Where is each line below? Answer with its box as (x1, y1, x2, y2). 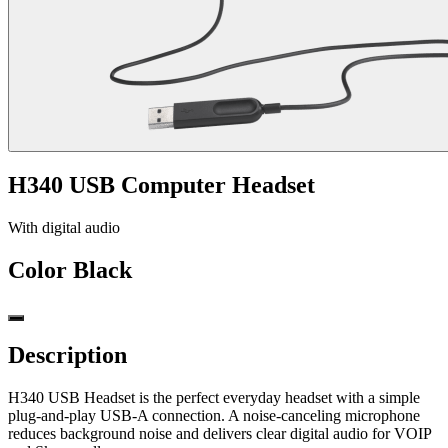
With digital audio (8, 218, 120, 236)
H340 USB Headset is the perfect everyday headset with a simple (8, 388, 420, 406)
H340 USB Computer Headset (8, 172, 315, 199)
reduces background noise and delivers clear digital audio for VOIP (8, 424, 431, 442)
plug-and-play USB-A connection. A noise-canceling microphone (8, 406, 420, 424)
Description (8, 341, 127, 368)
